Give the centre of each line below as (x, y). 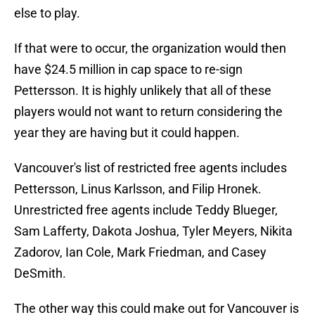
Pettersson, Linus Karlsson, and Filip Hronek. (138, 189)
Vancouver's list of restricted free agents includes (150, 168)
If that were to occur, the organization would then (150, 49)
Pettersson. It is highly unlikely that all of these (143, 91)
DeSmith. (40, 274)
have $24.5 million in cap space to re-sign (128, 70)
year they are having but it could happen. (127, 133)
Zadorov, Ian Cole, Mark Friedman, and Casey (140, 252)
